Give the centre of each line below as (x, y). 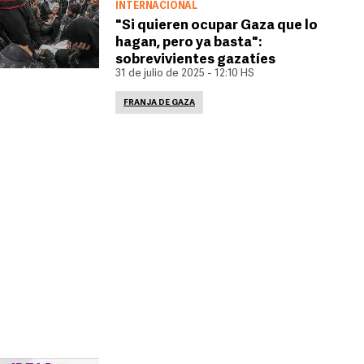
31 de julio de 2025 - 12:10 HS (185, 74)
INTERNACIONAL (156, 6)
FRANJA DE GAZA (159, 103)
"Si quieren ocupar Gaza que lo (217, 26)
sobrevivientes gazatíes (195, 60)
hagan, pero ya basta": (188, 43)
